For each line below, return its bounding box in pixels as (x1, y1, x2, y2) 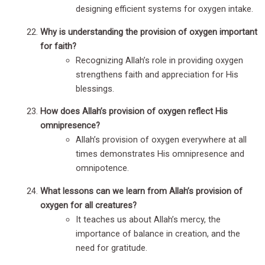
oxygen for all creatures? (40, 199, 137, 211)
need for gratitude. (76, 242, 147, 253)
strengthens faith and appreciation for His (76, 69, 238, 80)
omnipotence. (76, 163, 129, 174)
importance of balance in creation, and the (76, 228, 240, 239)
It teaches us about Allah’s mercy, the (76, 214, 221, 225)
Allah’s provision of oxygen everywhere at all (76, 134, 247, 146)
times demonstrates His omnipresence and (76, 148, 244, 160)
